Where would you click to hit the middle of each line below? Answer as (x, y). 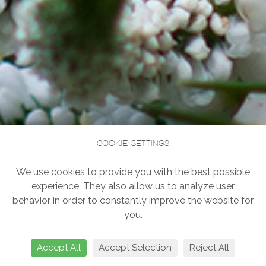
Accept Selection (135, 248)
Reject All (209, 248)
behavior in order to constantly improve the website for (133, 201)
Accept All (59, 248)
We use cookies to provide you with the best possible (133, 172)
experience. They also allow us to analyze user (133, 186)
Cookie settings (133, 144)
